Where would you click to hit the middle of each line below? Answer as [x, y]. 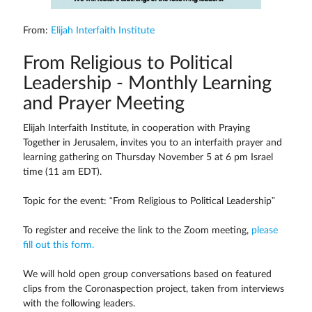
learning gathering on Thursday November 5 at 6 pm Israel [148, 157]
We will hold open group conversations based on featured [147, 274]
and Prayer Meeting [103, 104]
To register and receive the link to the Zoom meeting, [137, 230]
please [264, 230]
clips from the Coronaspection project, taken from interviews [153, 289]
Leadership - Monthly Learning [147, 84]
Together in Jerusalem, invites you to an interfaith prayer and [152, 142]
